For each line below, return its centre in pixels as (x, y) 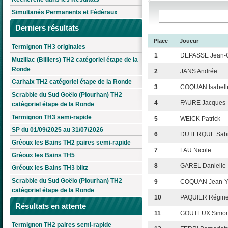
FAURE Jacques (203, 103)
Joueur (189, 41)
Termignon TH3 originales (49, 47)
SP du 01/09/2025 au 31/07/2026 (58, 130)
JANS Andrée (199, 72)
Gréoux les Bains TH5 (43, 155)
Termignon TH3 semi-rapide (52, 117)
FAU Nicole (196, 150)
